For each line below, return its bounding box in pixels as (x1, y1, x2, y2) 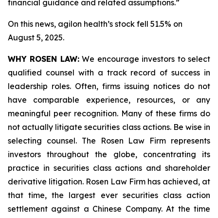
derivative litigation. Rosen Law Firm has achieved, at (8, 177, 210, 186)
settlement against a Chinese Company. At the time (8, 204, 210, 214)
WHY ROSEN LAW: (8, 54, 79, 64)
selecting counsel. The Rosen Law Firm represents (8, 136, 210, 145)
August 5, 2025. (8, 33, 64, 42)
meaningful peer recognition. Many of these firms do (8, 109, 210, 118)
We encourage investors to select (79, 54, 211, 64)
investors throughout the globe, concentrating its (8, 149, 210, 159)
